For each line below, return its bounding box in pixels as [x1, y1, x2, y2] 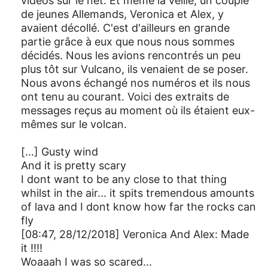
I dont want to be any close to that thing [21, 172, 227, 185]
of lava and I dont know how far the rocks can [21, 200, 256, 213]
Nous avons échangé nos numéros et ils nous [21, 76, 250, 89]
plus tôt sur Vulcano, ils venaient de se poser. [21, 62, 248, 75]
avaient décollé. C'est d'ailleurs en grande [21, 21, 230, 34]
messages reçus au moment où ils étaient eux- [21, 103, 255, 117]
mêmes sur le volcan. [21, 117, 127, 130]
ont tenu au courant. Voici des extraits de [21, 90, 229, 103]
